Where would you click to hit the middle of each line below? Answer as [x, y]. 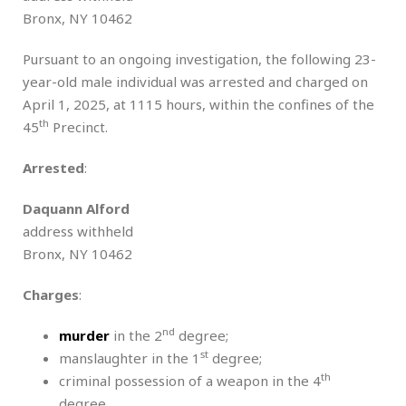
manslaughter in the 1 [130, 358]
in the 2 [136, 335]
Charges [51, 294]
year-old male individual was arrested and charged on [195, 81]
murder [84, 335]
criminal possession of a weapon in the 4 [190, 380]
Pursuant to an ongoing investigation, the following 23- [199, 58]
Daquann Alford [76, 208]
